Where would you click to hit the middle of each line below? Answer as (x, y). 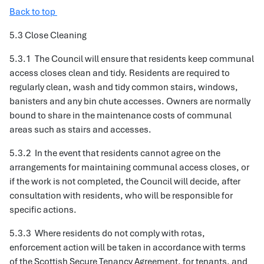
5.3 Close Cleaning (48, 35)
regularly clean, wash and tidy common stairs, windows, (124, 87)
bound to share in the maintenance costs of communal (121, 115)
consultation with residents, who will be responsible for (121, 196)
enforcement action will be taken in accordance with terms (128, 247)
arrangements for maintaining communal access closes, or (129, 167)
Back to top (33, 12)
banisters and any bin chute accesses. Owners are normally (130, 101)
